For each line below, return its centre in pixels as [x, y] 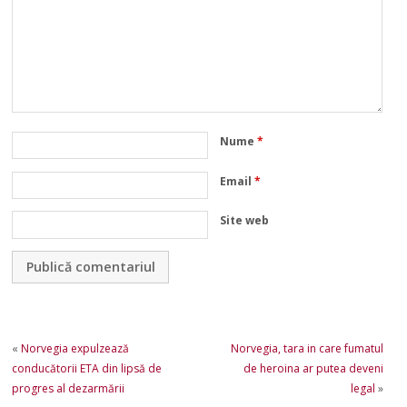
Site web [245, 221]
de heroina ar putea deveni [313, 368]
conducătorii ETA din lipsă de [87, 368]
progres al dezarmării [69, 388]
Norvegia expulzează [75, 348]
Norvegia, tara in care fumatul [307, 348]
